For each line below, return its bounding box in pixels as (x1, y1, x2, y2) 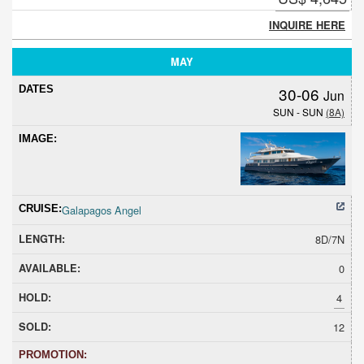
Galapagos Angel (62, 201, 141, 218)
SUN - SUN (273, 104, 326, 119)
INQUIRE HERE (269, 16, 345, 32)
